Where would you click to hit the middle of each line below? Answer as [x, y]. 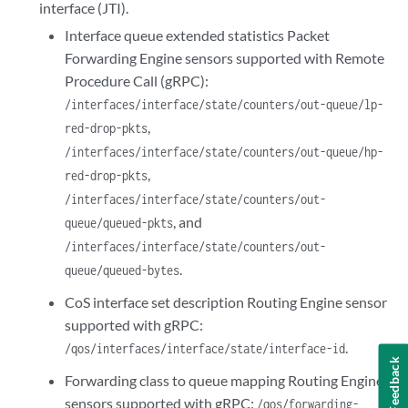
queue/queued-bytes [122, 270]
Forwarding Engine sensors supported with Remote [224, 58]
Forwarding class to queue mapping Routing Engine [224, 380]
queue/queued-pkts [118, 223]
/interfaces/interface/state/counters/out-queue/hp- [224, 152]
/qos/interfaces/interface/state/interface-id [204, 348]
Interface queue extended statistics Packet [197, 35]
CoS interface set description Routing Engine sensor [225, 302]
